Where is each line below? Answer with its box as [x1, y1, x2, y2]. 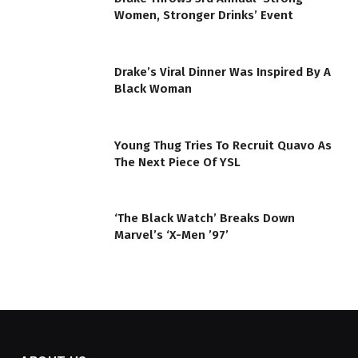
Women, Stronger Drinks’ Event [114, 8, 293, 23]
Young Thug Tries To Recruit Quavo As [114, 137, 332, 153]
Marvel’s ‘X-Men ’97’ [114, 228, 229, 243]
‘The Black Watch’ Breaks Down [114, 211, 295, 226]
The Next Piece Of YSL [114, 154, 241, 169]
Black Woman [114, 81, 192, 96]
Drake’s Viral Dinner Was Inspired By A [114, 64, 331, 79]
